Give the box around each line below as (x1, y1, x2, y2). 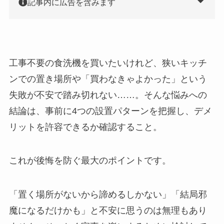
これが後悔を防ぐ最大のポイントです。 (8, 155, 171, 166)
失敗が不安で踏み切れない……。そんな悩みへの (8, 89, 207, 100)
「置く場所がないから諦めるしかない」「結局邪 (8, 189, 207, 200)
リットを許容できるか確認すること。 (8, 121, 162, 132)
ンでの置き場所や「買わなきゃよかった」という (8, 73, 207, 84)
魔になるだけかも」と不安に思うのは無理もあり (8, 205, 207, 216)
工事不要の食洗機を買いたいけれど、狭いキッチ (8, 57, 207, 68)
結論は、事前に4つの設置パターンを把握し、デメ (8, 105, 212, 116)
